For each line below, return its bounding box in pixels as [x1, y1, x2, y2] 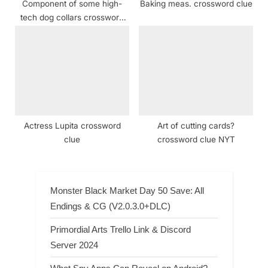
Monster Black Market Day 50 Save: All [50, 185, 204, 196]
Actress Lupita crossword [23, 121, 121, 131]
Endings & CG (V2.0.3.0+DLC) [50, 200, 170, 211]
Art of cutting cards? [157, 121, 234, 131]
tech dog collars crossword [20, 13, 124, 23]
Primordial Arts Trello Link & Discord [50, 224, 191, 234]
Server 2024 [50, 239, 98, 250]
